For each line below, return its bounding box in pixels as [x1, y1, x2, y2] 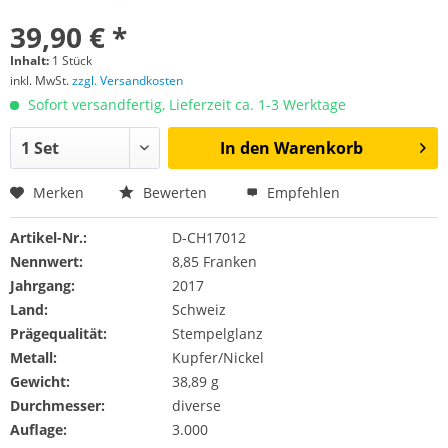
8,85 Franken [171, 252, 257, 271]
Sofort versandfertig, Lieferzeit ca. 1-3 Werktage [24, 95, 346, 114]
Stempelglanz [171, 324, 263, 343]
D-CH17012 [171, 228, 246, 247]
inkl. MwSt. [10, 72, 72, 89]
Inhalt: [10, 52, 52, 69]
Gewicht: [10, 372, 70, 391]
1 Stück [52, 52, 92, 69]
